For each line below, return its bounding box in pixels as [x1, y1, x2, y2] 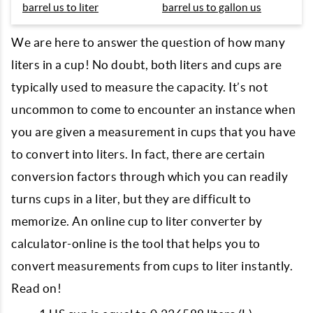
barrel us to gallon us [162, 1, 261, 13]
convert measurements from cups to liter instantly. [11, 259, 293, 272]
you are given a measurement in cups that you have [11, 125, 296, 138]
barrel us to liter [22, 1, 99, 13]
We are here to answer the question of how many [11, 36, 285, 49]
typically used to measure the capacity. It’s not [11, 80, 268, 94]
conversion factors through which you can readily [11, 170, 288, 183]
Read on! [11, 282, 61, 295]
